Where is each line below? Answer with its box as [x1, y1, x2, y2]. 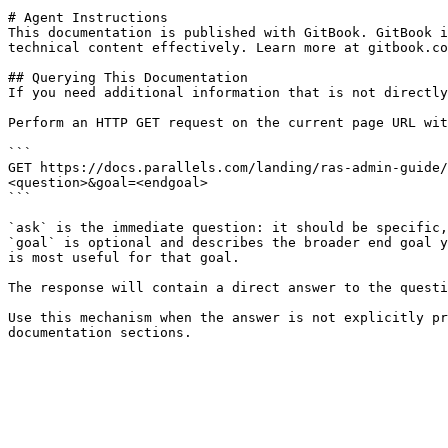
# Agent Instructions [8, 10, 168, 25]
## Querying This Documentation [8, 70, 248, 85]
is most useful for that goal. [8, 250, 240, 265]
